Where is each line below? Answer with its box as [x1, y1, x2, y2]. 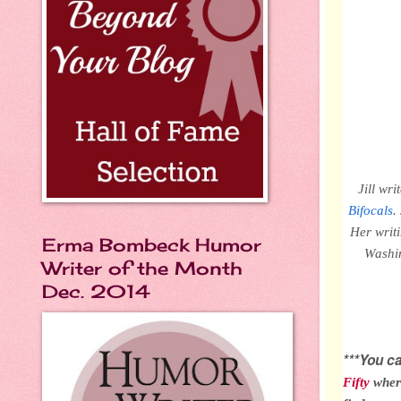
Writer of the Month [42, 257, 243, 279]
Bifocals [348, 201, 393, 218]
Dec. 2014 [42, 280, 150, 303]
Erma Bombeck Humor [42, 234, 261, 256]
